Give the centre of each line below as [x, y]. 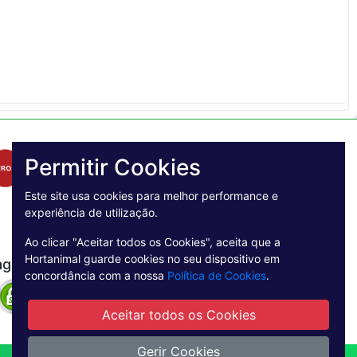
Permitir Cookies [113, 167]
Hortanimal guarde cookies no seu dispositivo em [152, 259]
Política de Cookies [217, 275]
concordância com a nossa [96, 275]
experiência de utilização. [91, 212]
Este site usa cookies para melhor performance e [151, 196]
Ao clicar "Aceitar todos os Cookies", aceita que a [153, 242]
